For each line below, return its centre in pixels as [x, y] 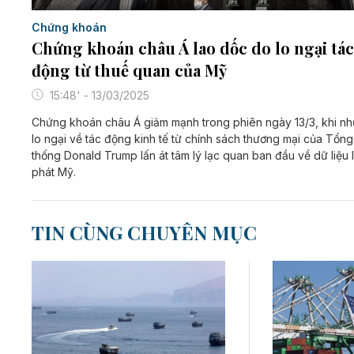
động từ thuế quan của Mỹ [129, 70]
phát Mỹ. [54, 171]
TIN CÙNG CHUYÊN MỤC [144, 232]
